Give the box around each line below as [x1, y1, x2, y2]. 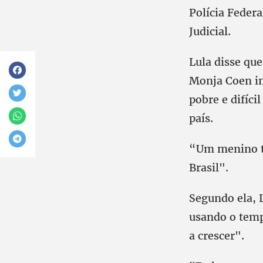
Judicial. [189, 25, 231, 38]
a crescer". [189, 229, 244, 242]
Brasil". [189, 161, 228, 174]
